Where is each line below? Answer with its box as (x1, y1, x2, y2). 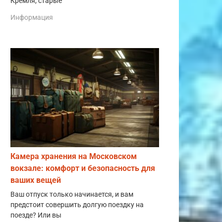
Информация (10, 13, 53, 21)
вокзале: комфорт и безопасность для (10, 163, 155, 173)
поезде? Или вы (10, 211, 61, 220)
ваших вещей (10, 175, 61, 185)
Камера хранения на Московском (10, 151, 137, 161)
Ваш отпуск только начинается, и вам (10, 190, 133, 199)
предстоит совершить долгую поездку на (10, 200, 144, 209)
